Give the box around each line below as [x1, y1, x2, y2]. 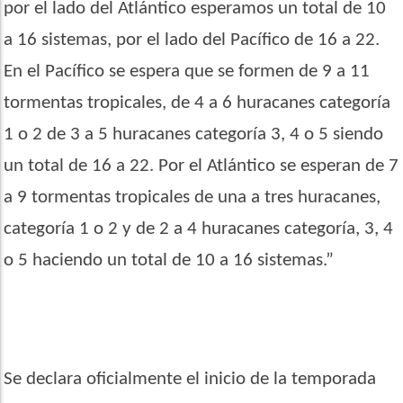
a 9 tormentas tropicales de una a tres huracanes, [4, 187, 381, 207]
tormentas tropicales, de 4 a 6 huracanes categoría [4, 93, 391, 112]
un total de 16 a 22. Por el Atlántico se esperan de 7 [4, 156, 399, 175]
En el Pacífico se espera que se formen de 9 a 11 [4, 61, 371, 81]
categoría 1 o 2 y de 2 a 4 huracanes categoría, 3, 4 [4, 219, 394, 238]
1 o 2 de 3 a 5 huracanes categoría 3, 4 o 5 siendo [4, 124, 384, 144]
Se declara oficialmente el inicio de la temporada [4, 369, 377, 389]
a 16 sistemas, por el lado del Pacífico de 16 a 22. [4, 30, 381, 49]
